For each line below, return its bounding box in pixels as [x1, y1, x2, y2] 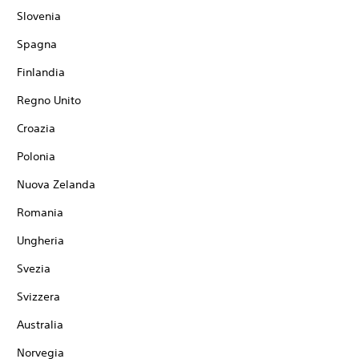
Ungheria [17, 233, 64, 248]
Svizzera [17, 289, 60, 304]
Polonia [17, 149, 55, 163]
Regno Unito [17, 93, 81, 107]
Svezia [17, 261, 50, 276]
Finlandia [17, 65, 65, 79]
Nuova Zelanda [17, 177, 95, 192]
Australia [17, 317, 63, 332]
